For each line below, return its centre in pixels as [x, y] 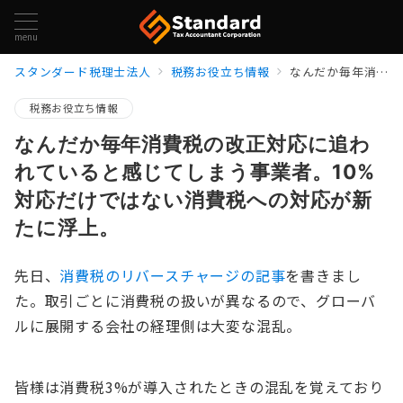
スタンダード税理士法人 [83, 72]
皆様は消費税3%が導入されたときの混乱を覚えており [199, 387]
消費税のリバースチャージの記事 [173, 275]
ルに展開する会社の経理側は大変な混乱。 [158, 326]
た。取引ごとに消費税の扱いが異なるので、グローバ [196, 300]
